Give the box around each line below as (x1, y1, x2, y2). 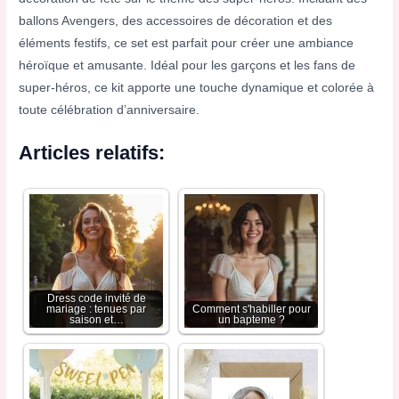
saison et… (69, 313, 124, 327)
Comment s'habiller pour (191, 303, 311, 316)
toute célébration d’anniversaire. (19, 103, 200, 118)
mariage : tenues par (46, 303, 147, 316)
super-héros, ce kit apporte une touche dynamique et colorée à (19, 81, 375, 95)
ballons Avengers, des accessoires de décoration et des (19, 14, 333, 28)
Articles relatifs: (19, 142, 166, 165)
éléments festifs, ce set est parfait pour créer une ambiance (19, 37, 354, 51)
